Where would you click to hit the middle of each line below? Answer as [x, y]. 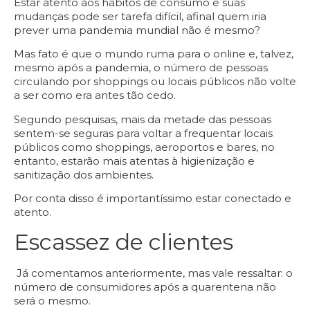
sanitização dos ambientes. [84, 174]
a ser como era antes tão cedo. [95, 95]
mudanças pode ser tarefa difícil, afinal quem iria [140, 16]
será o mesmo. [52, 301]
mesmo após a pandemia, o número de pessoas [141, 68]
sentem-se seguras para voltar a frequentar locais [143, 133]
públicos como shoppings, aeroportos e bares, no [144, 147]
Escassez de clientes [124, 242]
